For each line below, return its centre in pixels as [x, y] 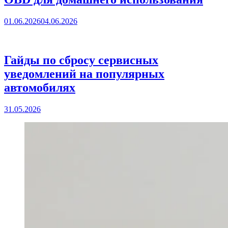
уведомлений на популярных [84, 74]
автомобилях [40, 87]
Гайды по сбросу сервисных [81, 60]
